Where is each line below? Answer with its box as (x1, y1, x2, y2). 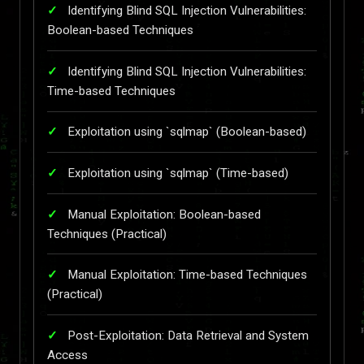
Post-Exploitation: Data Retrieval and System (67, 327, 309, 343)
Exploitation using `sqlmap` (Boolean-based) (67, 124, 306, 140)
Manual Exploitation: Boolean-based (67, 206, 261, 222)
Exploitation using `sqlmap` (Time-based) (67, 165, 288, 180)
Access (47, 347, 88, 362)
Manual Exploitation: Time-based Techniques (67, 267, 307, 283)
